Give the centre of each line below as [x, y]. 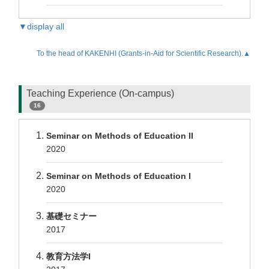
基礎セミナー [71, 216]
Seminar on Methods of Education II [120, 136]
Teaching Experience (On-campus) [100, 93]
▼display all [41, 26]
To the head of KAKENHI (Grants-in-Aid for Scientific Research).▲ [144, 53]
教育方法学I [68, 256]
